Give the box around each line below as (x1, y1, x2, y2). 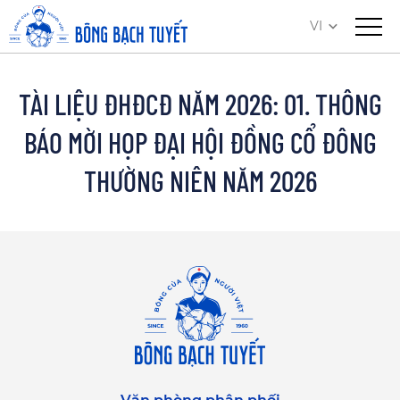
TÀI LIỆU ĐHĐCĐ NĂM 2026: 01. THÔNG (18, 87, 382, 121)
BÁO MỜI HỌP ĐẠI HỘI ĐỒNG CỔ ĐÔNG (23, 125, 377, 159)
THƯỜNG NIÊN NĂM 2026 (83, 163, 317, 197)
